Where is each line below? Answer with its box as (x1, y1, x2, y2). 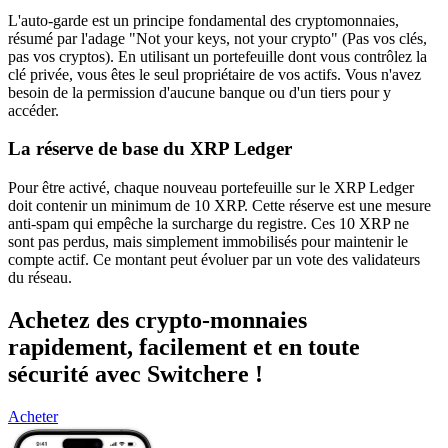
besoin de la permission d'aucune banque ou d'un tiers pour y (8, 83, 391, 101)
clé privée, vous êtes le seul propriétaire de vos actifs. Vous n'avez (8, 65, 421, 83)
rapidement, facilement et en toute (8, 333, 360, 360)
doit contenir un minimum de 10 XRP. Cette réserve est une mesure (8, 196, 431, 214)
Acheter (8, 407, 58, 425)
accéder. (8, 101, 59, 119)
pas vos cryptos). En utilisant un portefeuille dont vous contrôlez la (8, 47, 427, 65)
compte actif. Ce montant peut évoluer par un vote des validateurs (8, 250, 420, 268)
